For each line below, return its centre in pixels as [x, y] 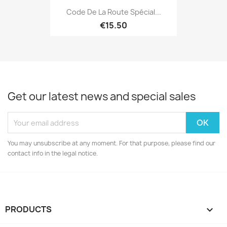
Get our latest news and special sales [102, 97]
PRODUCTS [28, 209]
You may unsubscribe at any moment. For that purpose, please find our [111, 143]
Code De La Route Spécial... [113, 12]
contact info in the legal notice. [53, 153]
